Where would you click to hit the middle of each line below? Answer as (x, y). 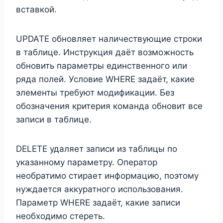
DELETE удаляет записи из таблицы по (97, 149)
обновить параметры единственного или (102, 65)
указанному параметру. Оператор (87, 162)
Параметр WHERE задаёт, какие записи (98, 202)
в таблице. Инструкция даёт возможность (105, 52)
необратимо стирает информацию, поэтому (107, 175)
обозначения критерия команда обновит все (109, 106)
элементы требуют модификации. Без (95, 92)
